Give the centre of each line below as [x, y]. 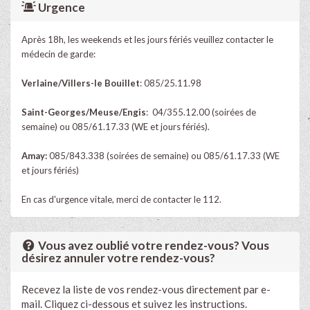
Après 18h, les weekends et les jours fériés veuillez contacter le [147, 39]
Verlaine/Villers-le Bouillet [81, 83]
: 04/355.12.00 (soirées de [201, 112]
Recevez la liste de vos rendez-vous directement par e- [146, 289]
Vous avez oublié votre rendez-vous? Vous [153, 245]
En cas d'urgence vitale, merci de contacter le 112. [121, 199]
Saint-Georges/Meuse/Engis [84, 112]
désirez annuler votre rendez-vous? [118, 257]
